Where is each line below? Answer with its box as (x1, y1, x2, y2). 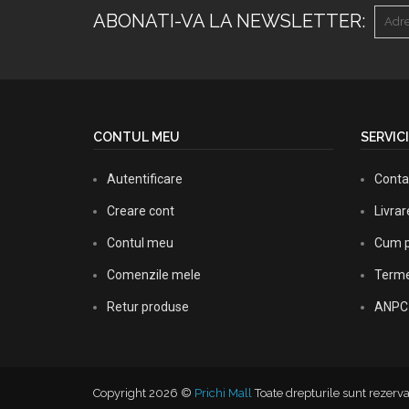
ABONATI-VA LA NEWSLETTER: (93, 10, 365, 32)
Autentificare (107, 172, 183, 186)
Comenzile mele (107, 267, 201, 282)
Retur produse (107, 299, 189, 314)
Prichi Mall (194, 386, 252, 400)
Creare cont (107, 204, 174, 218)
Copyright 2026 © (93, 386, 194, 400)
